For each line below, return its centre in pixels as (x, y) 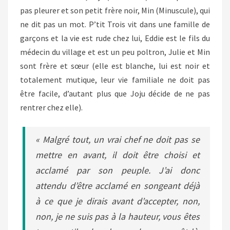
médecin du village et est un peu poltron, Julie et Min (115, 52)
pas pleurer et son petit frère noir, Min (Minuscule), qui (115, 10)
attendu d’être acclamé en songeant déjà (118, 186)
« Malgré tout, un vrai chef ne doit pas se (118, 139)
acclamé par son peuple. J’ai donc (118, 170)
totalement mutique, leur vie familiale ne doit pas (115, 80)
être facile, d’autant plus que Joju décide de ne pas (115, 93)
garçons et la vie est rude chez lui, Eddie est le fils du (115, 38)
